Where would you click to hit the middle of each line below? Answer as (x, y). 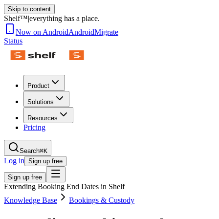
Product (38, 86)
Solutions (41, 102)
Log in (14, 161)
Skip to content (29, 9)
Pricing (34, 127)
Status (13, 41)
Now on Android (42, 32)
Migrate (106, 32)
